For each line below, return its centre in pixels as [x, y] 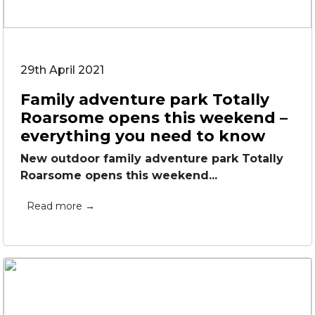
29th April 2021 [62, 70]
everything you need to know [143, 136]
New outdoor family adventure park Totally [152, 159]
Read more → [61, 206]
